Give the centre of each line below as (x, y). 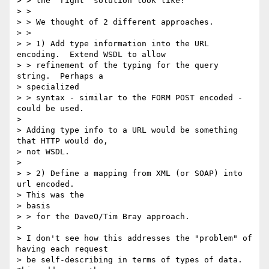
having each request (62, 249)
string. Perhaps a (60, 76)
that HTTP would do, (62, 141)
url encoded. (46, 184)
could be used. (50, 109)
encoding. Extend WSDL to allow (91, 55)
